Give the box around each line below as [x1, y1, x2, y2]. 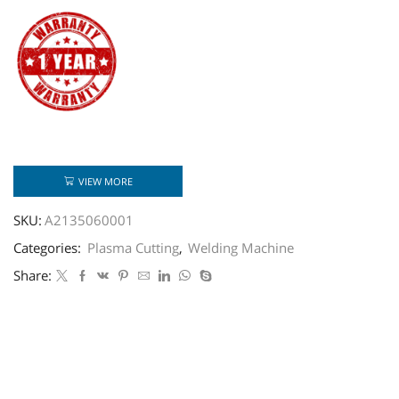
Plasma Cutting [87, 239, 179, 257]
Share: [13, 266, 52, 285]
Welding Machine [188, 239, 294, 257]
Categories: [13, 239, 85, 257]
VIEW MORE [77, 174, 133, 188]
